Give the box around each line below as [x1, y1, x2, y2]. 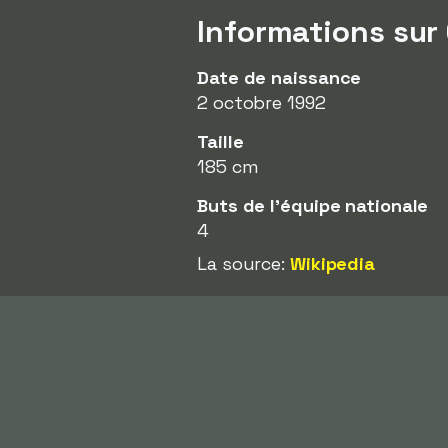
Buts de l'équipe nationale [197, 194, 429, 217]
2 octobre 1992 [197, 91, 326, 114]
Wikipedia [289, 252, 376, 275]
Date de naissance [197, 66, 362, 89]
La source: [197, 252, 290, 275]
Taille [197, 130, 244, 153]
